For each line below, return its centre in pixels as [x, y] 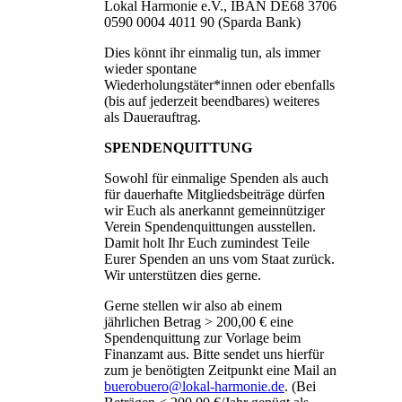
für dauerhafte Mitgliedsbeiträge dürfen [214, 194]
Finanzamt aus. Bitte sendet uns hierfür [214, 354]
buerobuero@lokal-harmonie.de [194, 386]
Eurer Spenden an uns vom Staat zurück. [219, 258]
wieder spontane [150, 68]
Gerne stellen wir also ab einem [193, 305]
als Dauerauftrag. [153, 117]
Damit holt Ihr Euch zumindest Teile [207, 242]
